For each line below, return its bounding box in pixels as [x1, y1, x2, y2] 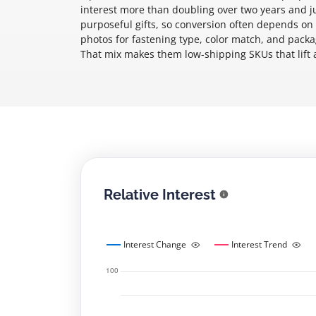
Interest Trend [231, 238, 287, 250]
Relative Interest [104, 186, 216, 203]
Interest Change [123, 238, 186, 250]
